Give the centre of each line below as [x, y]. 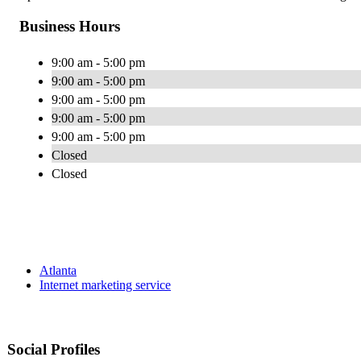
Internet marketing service [105, 284]
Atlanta [58, 270]
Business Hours [70, 26]
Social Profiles [54, 349]
